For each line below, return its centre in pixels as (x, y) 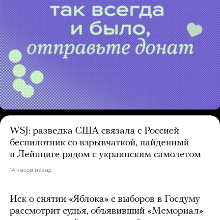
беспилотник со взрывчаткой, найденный (99, 143)
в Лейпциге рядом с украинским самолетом (105, 155)
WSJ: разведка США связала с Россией (95, 131)
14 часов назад (30, 170)
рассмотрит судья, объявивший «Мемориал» (107, 211)
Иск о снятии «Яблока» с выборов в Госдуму (105, 200)
